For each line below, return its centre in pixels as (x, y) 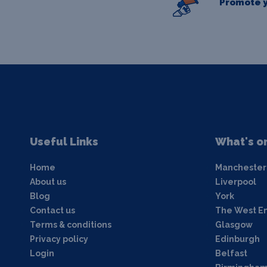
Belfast (231, 254)
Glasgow (234, 225)
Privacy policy (59, 239)
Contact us (52, 211)
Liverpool (235, 182)
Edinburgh (237, 239)
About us (48, 182)
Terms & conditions (71, 225)
